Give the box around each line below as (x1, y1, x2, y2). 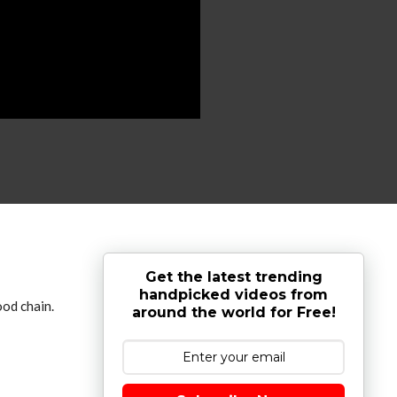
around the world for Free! (131, 303, 336, 321)
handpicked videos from (139, 285, 328, 303)
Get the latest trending (144, 268, 323, 285)
